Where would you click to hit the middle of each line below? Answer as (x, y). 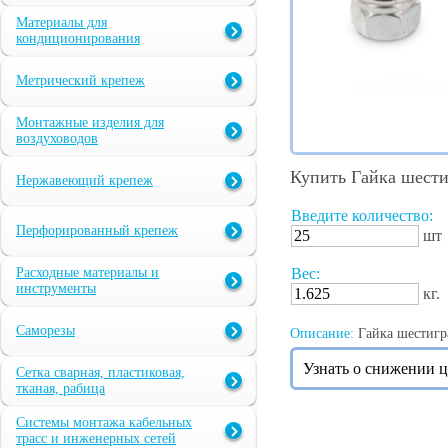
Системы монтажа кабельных (104, 423)
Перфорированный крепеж (97, 231)
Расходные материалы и (87, 273)
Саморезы (45, 331)
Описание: (322, 334)
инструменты (56, 289)
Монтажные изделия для (90, 123)
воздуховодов (57, 139)
